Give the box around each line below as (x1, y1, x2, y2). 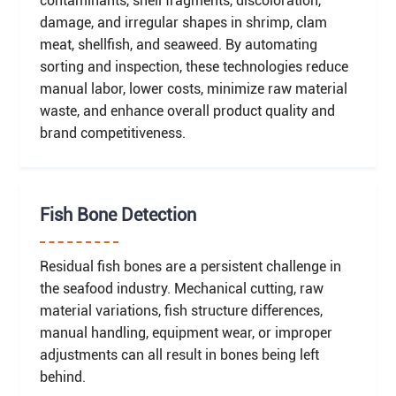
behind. (39, 368, 86, 385)
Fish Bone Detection (39, 205, 196, 226)
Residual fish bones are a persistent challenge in (39, 257, 341, 275)
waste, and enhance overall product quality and (39, 102, 335, 119)
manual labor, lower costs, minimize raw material (39, 80, 347, 97)
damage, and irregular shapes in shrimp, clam (39, 13, 327, 31)
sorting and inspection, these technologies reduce (39, 57, 348, 75)
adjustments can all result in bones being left (39, 346, 319, 363)
